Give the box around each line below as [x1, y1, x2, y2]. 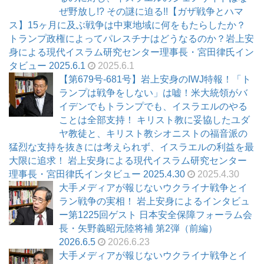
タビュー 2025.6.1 [9, 61, 85, 71]
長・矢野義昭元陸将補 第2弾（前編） [59, 223, 217, 234]
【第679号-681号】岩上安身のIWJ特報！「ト [59, 74, 251, 85]
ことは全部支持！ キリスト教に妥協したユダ [59, 115, 250, 126]
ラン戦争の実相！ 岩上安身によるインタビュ [59, 196, 250, 207]
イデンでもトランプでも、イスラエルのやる [59, 101, 247, 112]
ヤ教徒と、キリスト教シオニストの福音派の [59, 128, 247, 139]
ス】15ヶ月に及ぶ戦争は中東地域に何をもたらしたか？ [9, 20, 246, 31]
